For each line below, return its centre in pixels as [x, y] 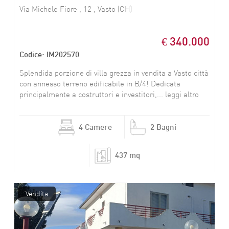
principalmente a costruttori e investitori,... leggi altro [109, 94]
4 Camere [95, 127]
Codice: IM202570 [50, 54]
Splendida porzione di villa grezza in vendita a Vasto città [114, 73]
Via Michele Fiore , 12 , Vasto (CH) [76, 9]
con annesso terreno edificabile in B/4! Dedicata [100, 84]
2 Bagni [163, 127]
